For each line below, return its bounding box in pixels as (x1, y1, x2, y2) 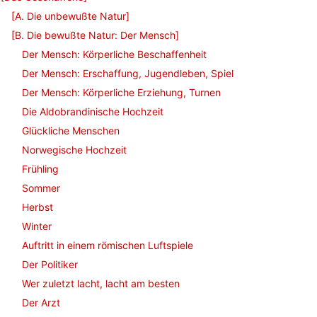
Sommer (22, 182, 60, 194)
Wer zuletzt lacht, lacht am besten (22, 277, 180, 289)
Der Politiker (22, 258, 78, 270)
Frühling (22, 163, 59, 175)
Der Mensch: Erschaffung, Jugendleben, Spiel (22, 67, 234, 79)
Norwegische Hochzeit (22, 144, 127, 156)
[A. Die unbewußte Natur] (11, 10, 129, 22)
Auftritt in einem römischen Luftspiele (22, 239, 193, 251)
